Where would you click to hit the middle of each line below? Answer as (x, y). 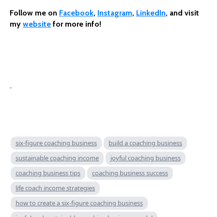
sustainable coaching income (57, 158)
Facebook (76, 13)
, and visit (182, 13)
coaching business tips (48, 173)
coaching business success (130, 173)
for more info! (76, 24)
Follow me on (34, 13)
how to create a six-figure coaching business (79, 203)
